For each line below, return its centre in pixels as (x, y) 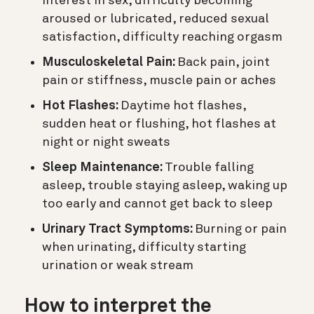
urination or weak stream (118, 265)
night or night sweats (106, 142)
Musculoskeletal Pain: (110, 62)
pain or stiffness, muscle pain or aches (159, 80)
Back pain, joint (224, 62)
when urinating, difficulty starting (144, 247)
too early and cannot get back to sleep (157, 204)
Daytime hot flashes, (183, 105)
